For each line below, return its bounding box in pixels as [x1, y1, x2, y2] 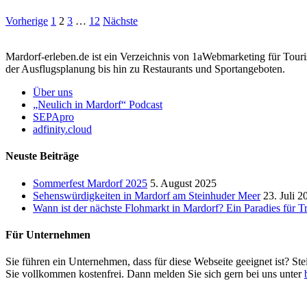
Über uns [33, 86, 73, 99]
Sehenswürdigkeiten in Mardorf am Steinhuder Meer [33, 189, 260, 201]
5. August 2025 [150, 177, 217, 189]
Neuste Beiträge [5, 150, 79, 162]
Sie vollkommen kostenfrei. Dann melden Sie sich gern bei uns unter [5, 268, 304, 280]
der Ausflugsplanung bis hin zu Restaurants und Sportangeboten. [5, 63, 285, 75]
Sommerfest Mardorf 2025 [33, 177, 147, 189]
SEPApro [33, 111, 74, 123]
